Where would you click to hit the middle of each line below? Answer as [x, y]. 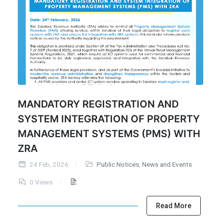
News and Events [167, 164]
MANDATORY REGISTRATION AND [98, 104]
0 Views [40, 182]
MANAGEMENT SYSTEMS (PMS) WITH [109, 133]
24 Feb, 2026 [48, 164]
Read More [174, 206]
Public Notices [118, 164]
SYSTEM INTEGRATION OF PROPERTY [109, 119]
